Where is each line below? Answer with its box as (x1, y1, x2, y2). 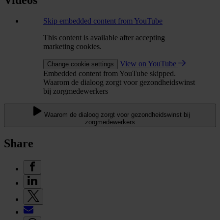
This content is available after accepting (43, 33, 165, 42)
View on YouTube (120, 59, 178, 68)
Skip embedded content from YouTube (43, 17, 163, 26)
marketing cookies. (43, 42, 102, 51)
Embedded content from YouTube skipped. (43, 69, 176, 78)
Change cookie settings (47, 60, 114, 68)
